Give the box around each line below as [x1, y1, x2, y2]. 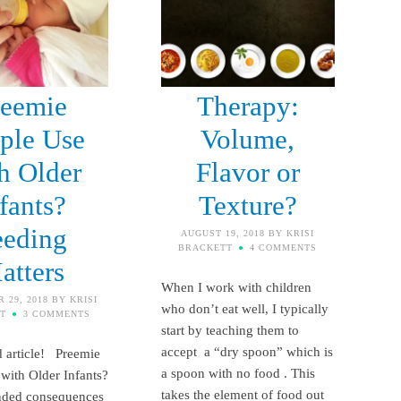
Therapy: [196, 90, 299, 122]
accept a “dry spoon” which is [160, 344, 333, 359]
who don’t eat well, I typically [160, 301, 328, 316]
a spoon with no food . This [160, 365, 315, 380]
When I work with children [160, 279, 311, 294]
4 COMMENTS [250, 242, 318, 252]
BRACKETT [178, 242, 234, 252]
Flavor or [195, 156, 300, 188]
